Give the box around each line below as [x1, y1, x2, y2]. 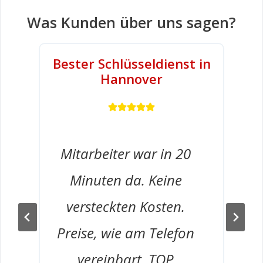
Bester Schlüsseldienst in [52, 54, 211, 72]
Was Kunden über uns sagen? [27, 12, 236, 32]
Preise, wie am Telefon [57, 222, 194, 242]
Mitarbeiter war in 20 [60, 143, 191, 163]
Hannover [100, 69, 163, 87]
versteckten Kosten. [66, 196, 185, 216]
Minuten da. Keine [69, 170, 182, 190]
